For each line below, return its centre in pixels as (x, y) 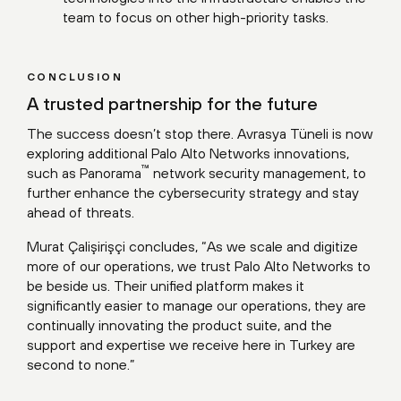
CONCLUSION (75, 77)
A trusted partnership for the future (172, 104)
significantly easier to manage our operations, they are (196, 306)
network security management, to (258, 173)
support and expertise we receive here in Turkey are (191, 345)
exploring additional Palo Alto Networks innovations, (188, 154)
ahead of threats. (81, 213)
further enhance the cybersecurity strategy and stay (193, 193)
